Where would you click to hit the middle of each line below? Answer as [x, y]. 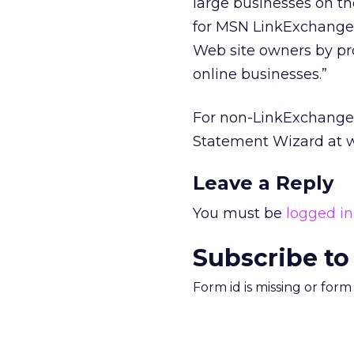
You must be [239, 213]
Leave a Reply [263, 183]
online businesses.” [260, 74]
